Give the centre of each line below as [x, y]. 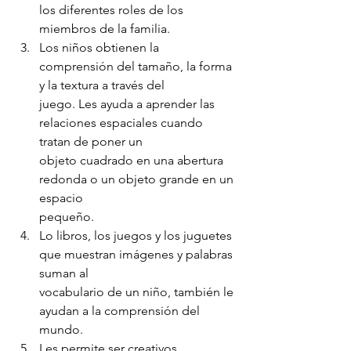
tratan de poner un [91, 141]
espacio [61, 197]
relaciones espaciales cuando [123, 122]
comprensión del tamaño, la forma [137, 66]
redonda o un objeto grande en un [138, 179]
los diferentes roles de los [113, 9]
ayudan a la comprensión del [121, 310]
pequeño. [67, 216]
